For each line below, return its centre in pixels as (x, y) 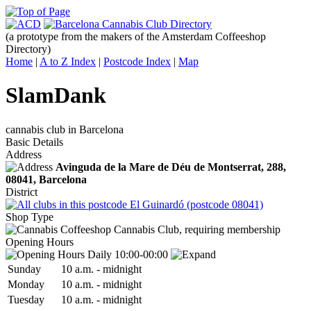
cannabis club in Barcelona (65, 129)
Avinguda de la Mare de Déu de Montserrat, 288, (171, 167)
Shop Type (30, 217)
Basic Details (34, 142)
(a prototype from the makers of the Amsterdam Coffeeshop (136, 36)
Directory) (28, 49)
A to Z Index (68, 61)
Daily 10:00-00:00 (128, 254)
